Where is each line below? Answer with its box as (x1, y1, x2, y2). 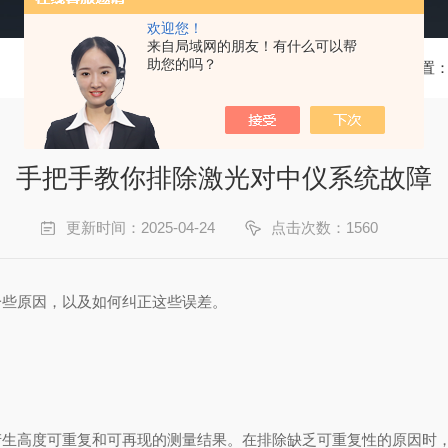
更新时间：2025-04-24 (66, 219, 215, 236)
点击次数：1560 (271, 219, 378, 236)
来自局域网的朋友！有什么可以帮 (147, 38, 357, 54)
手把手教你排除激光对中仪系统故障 (16, 163, 432, 193)
